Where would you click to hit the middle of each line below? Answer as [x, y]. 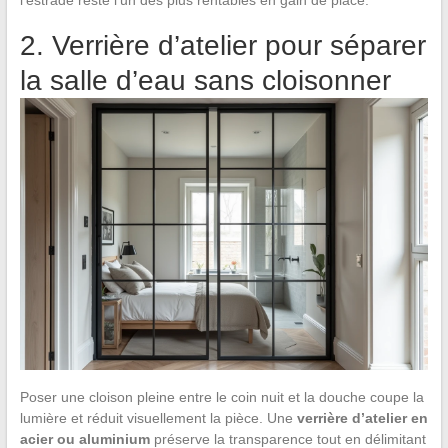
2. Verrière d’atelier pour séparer [222, 46]
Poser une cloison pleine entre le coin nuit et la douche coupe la [221, 397]
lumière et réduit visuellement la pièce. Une [158, 418]
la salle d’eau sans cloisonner [205, 81]
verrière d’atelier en [362, 418]
